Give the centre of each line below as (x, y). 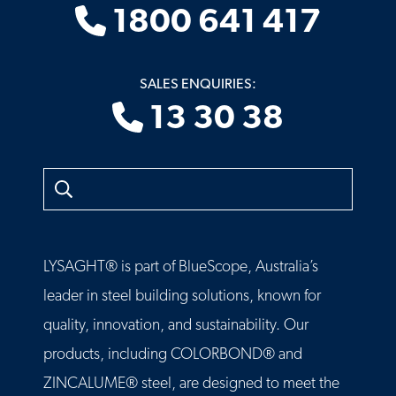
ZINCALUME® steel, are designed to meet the (191, 385)
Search (63, 178)
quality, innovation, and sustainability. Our (176, 326)
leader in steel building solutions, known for (182, 297)
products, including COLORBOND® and (173, 355)
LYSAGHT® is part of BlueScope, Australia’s (181, 268)
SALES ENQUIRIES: (198, 85)
